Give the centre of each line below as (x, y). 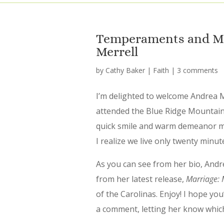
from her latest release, (141, 179)
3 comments (197, 70)
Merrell (117, 51)
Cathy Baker (125, 70)
